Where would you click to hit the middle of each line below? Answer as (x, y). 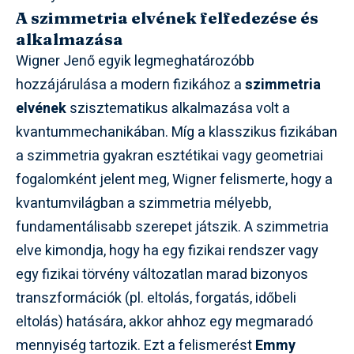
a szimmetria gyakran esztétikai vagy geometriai (169, 156)
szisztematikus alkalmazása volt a (178, 109)
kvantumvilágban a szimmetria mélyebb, (143, 203)
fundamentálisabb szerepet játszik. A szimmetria (172, 227)
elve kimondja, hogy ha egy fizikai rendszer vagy (167, 251)
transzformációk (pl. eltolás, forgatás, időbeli (156, 298)
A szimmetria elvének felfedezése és (167, 17)
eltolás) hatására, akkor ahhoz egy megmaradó (164, 322)
